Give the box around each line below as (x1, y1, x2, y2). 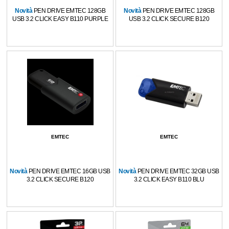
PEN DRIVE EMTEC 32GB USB (137, 168, 219, 175)
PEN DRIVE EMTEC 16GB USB (28, 168, 110, 175)
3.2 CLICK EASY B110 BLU (133, 176, 204, 183)
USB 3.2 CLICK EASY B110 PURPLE (12, 15, 108, 22)
